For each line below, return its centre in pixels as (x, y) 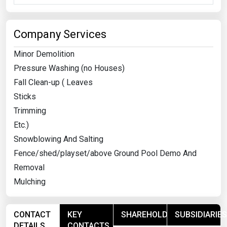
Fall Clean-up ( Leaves (53, 82)
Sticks (25, 96)
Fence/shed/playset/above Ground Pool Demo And (105, 153)
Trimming (30, 110)
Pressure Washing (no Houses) (69, 68)
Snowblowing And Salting (59, 139)
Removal (29, 167)
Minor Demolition (44, 54)
